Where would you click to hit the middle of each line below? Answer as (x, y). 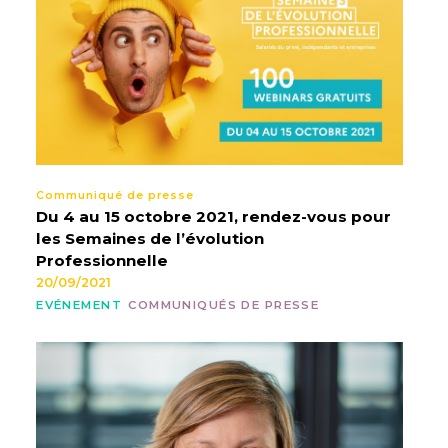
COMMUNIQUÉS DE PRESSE (224, 305)
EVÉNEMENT (79, 305)
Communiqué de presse (115, 196)
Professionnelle (102, 260)
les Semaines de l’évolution (150, 238)
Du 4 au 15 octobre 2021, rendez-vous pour (214, 216)
